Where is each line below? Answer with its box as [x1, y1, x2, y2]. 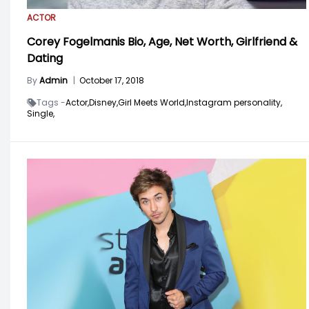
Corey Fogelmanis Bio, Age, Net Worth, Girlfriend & [27, 33, 297, 50]
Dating [27, 50, 63, 66]
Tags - [37, 96, 66, 108]
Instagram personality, [186, 96, 282, 108]
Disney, [89, 96, 118, 108]
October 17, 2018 [79, 74, 144, 86]
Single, [27, 107, 54, 119]
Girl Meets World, [118, 96, 186, 108]
